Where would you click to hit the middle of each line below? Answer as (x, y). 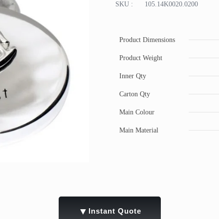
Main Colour (137, 112)
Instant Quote (115, 211)
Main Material (139, 130)
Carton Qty (135, 94)
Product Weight (141, 58)
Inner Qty (133, 76)
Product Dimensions (147, 40)
